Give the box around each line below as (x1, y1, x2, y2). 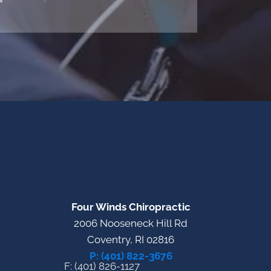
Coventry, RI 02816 (87, 233, 174, 246)
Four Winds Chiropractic (71, 200, 191, 213)
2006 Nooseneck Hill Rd (74, 217, 188, 229)
